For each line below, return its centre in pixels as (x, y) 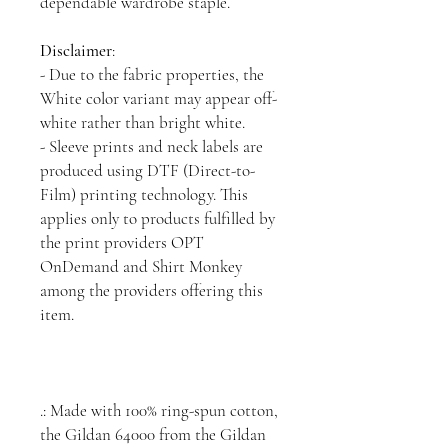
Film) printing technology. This (144, 194)
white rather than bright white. (142, 122)
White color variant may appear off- (158, 98)
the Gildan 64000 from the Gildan (153, 434)
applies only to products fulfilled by (157, 218)
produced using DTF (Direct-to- (147, 170)
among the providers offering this (151, 290)
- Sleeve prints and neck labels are (151, 146)
